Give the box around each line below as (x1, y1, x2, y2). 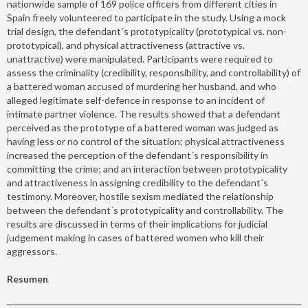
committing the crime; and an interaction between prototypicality (7, 162, 287, 175)
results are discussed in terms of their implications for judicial (7, 217, 267, 230)
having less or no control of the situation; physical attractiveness (7, 135, 285, 147)
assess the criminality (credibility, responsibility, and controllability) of (7, 66, 300, 78)
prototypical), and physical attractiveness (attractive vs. (7, 38, 245, 51)
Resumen (7, 272, 48, 285)
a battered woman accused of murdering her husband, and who (7, 80, 276, 92)
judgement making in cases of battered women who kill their (7, 231, 264, 243)
